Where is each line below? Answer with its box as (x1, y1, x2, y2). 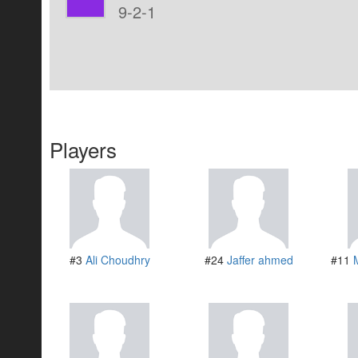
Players (50, 134, 117, 165)
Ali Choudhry (85, 252, 150, 268)
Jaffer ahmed (226, 252, 293, 268)
